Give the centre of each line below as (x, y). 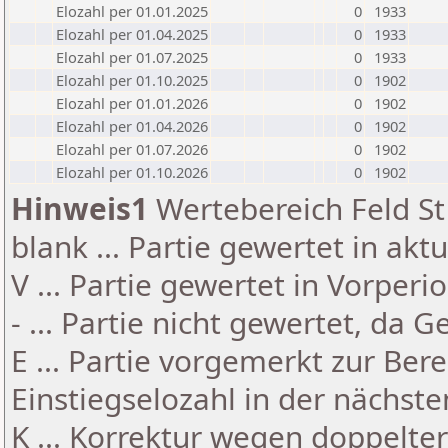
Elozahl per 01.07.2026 (132, 149)
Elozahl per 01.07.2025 (132, 57)
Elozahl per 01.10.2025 (132, 80)
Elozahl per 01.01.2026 (132, 103)
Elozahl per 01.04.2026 (132, 126)
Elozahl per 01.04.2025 (132, 34)
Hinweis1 (79, 208)
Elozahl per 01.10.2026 (132, 172)
